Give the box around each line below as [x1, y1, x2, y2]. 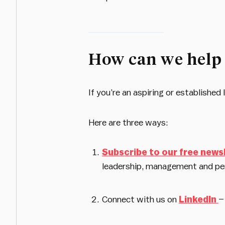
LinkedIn [178, 194, 216, 204]
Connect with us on [101, 194, 179, 204]
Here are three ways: [88, 118, 168, 127]
